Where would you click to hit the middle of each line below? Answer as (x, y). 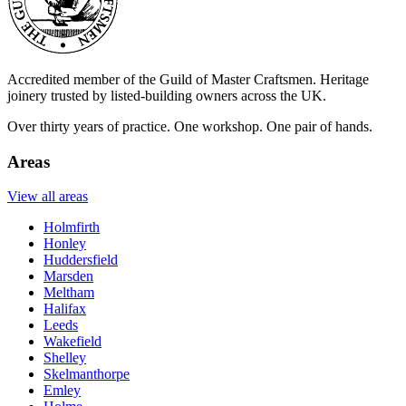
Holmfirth (72, 227)
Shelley (65, 358)
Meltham (69, 293)
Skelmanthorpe (87, 374)
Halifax (65, 309)
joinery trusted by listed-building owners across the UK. (167, 96)
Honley (65, 244)
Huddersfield (81, 260)
